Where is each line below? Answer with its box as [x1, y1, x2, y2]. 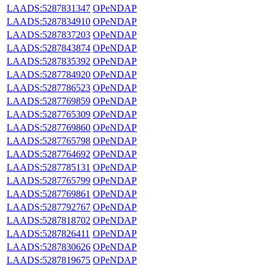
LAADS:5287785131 [7, 162, 90, 172]
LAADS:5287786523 [7, 82, 90, 93]
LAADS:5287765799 [7, 175, 90, 186]
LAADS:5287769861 [7, 188, 90, 199]
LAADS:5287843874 [7, 42, 90, 53]
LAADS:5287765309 [7, 108, 90, 119]
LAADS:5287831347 [7, 2, 90, 13]
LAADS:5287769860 [7, 122, 90, 133]
